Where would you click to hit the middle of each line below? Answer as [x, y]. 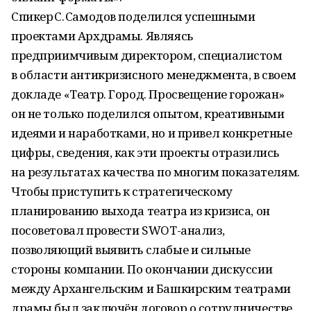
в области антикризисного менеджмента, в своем [154, 75]
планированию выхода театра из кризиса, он [141, 211]
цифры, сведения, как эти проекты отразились [145, 152]
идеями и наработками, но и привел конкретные [152, 133]
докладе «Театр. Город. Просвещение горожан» [148, 94]
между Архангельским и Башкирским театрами [151, 288]
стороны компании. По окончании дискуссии [142, 269]
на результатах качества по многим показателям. [155, 172]
